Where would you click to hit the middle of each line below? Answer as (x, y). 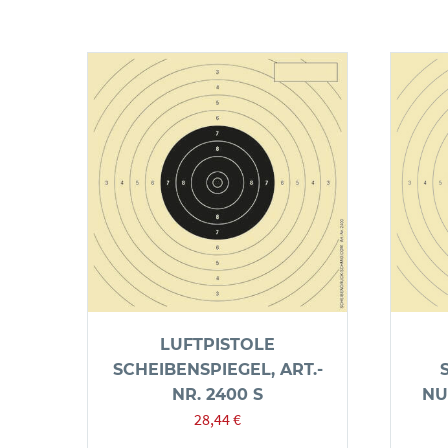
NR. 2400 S (217, 394)
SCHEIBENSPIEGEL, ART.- (217, 369)
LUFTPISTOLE (217, 344)
